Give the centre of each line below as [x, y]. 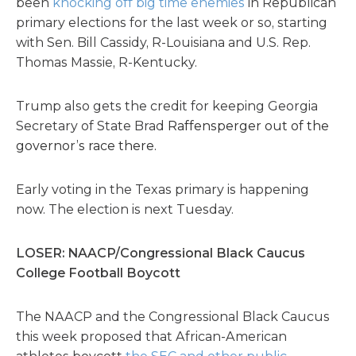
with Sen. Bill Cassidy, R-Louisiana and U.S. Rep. [163, 43]
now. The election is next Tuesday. [125, 209]
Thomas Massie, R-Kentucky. [106, 62]
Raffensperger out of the [248, 126]
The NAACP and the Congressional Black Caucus [173, 317]
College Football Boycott [98, 273]
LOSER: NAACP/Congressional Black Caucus [161, 253]
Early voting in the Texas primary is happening [163, 190]
